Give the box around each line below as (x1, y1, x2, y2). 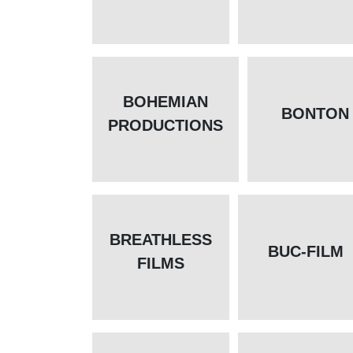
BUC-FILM (268, 243, 344, 261)
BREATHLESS (109, 231, 212, 249)
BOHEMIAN (123, 93, 208, 111)
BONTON (281, 105, 350, 123)
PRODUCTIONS (108, 117, 223, 135)
